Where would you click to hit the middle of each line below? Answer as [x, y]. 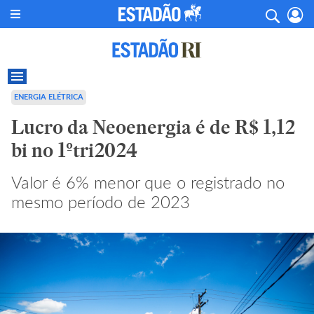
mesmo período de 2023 [101, 202]
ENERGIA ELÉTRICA [49, 97]
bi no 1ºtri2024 [74, 150]
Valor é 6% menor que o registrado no [148, 182]
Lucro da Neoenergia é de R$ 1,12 [153, 127]
